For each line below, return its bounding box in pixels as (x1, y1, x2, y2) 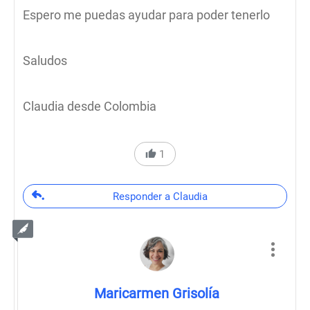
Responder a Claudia (113, 190, 208, 203)
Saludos (23, 53, 67, 68)
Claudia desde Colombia (23, 99, 156, 113)
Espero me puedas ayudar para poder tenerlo (23, 8, 270, 22)
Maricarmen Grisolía (94, 285, 219, 302)
